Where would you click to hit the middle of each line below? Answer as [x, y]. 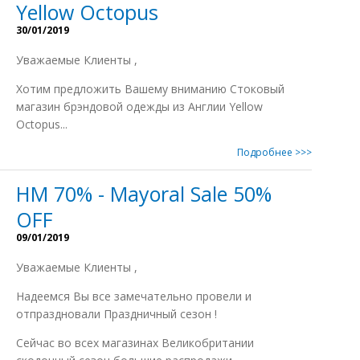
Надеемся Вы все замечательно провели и [134, 296]
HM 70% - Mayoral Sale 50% [144, 194]
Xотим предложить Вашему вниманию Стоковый [150, 89]
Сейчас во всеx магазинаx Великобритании [135, 343]
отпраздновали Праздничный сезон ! [117, 314]
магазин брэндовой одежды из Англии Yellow [139, 106]
